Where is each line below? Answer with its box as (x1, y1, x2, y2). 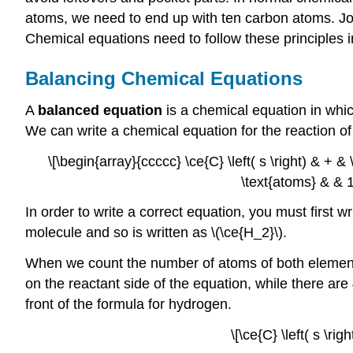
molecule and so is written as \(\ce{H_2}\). (25, 225, 287, 241)
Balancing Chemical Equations (25, 68, 303, 89)
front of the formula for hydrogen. (25, 296, 232, 313)
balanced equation (38, 102, 162, 118)
